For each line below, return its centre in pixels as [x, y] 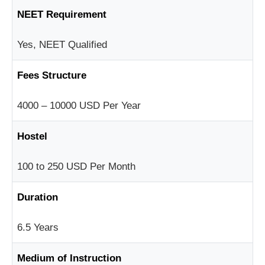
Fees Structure [52, 75]
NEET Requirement [62, 14]
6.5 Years [38, 227]
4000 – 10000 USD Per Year [79, 105]
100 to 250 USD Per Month [76, 166]
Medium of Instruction [69, 258]
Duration [38, 197]
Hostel [32, 136]
